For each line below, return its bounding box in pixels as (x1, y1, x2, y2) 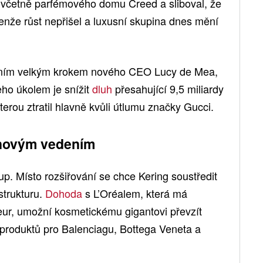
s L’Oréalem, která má (82, 186, 187, 201)
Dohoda (45, 186, 82, 201)
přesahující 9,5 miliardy (112, 81, 224, 97)
